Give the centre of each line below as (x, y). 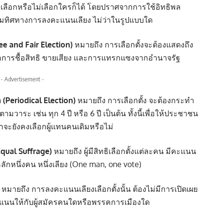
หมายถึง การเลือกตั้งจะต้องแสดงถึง (133, 45)
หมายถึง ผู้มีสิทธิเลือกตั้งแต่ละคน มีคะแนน (124, 151)
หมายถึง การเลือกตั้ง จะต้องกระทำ (135, 101)
